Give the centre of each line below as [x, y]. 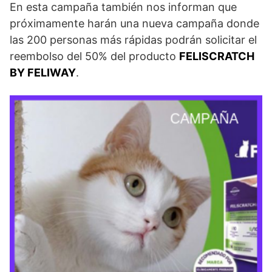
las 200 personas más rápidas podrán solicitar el [133, 40]
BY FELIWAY [43, 73]
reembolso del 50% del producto [94, 56]
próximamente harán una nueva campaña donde [134, 23]
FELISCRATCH [217, 56]
